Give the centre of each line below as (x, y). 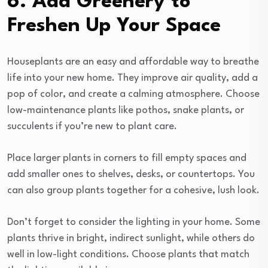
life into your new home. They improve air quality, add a (133, 78)
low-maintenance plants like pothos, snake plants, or (126, 110)
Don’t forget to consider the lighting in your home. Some (134, 222)
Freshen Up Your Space (114, 26)
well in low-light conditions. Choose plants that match (128, 254)
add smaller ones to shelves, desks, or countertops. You (131, 174)
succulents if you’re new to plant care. (92, 126)
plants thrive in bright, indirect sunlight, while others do (131, 238)
